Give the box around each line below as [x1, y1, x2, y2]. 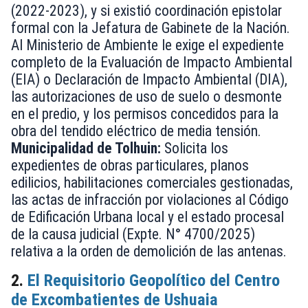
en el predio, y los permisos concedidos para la [11, 105, 278, 123]
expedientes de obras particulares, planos [11, 157, 249, 175]
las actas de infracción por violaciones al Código [11, 191, 289, 209]
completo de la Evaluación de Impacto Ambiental [11, 54, 292, 71]
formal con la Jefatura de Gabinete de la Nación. [11, 19, 290, 37]
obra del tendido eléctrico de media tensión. [11, 122, 261, 140]
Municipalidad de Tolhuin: [11, 140, 161, 157]
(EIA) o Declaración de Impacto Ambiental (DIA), [11, 71, 287, 89]
